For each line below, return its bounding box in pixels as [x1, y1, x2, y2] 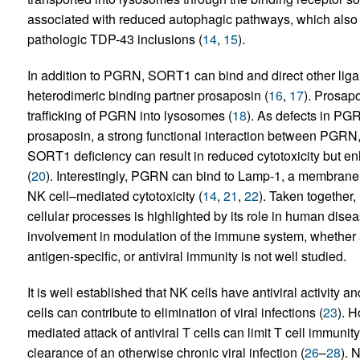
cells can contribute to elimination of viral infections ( [27, 303, 323, 322]
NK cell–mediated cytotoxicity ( [27, 186, 202, 206]
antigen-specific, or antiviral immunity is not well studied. [27, 247, 346, 266]
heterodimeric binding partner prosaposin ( [27, 86, 268, 105]
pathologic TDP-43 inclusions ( [27, 30, 202, 49]
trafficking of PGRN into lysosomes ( [27, 106, 232, 125]
